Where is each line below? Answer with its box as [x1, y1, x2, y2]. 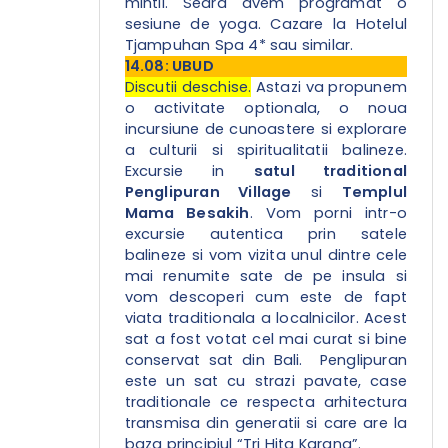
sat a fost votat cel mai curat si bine [124, 329, 407, 350]
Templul [341, 182, 407, 203]
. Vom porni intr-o [249, 203, 407, 224]
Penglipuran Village [124, 182, 292, 203]
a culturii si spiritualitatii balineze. [124, 140, 407, 161]
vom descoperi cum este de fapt [124, 287, 407, 308]
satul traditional [253, 161, 407, 182]
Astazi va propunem [251, 77, 407, 98]
